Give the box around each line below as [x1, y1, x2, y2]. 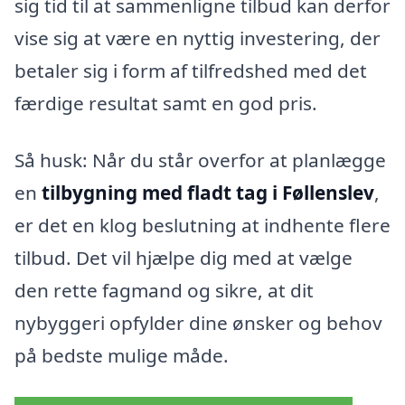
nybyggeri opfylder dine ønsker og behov [14, 310, 382, 336]
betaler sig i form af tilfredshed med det [14, 57, 367, 83]
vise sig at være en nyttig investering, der [14, 24, 381, 51]
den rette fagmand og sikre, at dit [14, 278, 314, 304]
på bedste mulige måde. [14, 343, 229, 369]
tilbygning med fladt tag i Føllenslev [42, 180, 374, 206]
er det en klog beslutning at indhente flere [14, 212, 391, 239]
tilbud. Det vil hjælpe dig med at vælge [14, 245, 353, 271]
